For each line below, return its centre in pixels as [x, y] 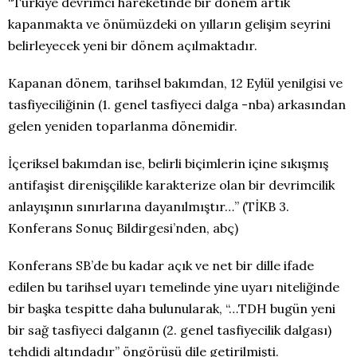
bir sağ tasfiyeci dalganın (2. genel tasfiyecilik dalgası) [170, 330]
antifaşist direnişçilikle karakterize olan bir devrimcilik [171, 185]
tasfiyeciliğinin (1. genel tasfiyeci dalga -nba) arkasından [177, 104]
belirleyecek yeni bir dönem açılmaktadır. [133, 45]
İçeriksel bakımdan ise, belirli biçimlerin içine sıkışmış [168, 163]
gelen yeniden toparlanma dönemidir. [123, 126]
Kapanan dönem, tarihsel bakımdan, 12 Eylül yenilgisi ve [175, 83]
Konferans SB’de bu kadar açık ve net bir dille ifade [161, 265]
